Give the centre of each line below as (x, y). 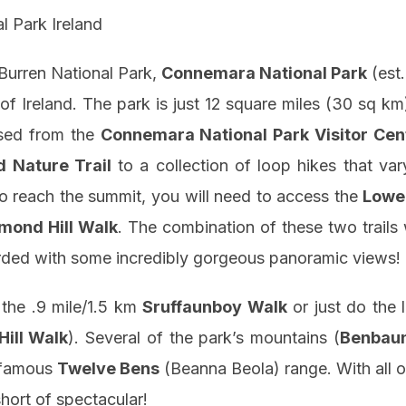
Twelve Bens (108, 369)
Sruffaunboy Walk (215, 307)
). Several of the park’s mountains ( (204, 338)
